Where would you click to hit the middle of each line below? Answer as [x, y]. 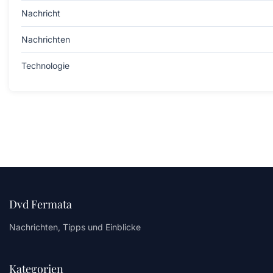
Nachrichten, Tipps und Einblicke [75, 227]
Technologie [45, 65]
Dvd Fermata [41, 204]
